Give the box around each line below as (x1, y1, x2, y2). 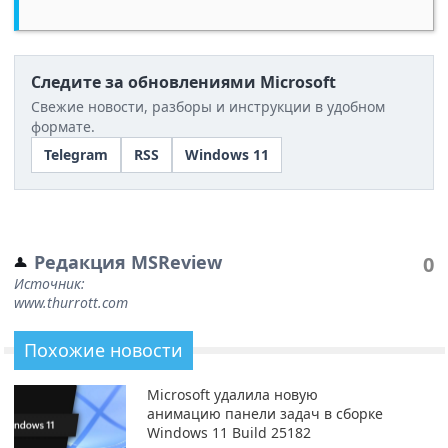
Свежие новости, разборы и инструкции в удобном (31, 96, 385, 116)
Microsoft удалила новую (146, 384, 318, 404)
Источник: (14, 273, 85, 293)
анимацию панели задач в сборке (146, 403, 383, 423)
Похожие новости (24, 337, 183, 362)
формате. (31, 116, 95, 136)
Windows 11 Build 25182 (146, 422, 311, 442)
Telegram (44, 144, 108, 164)
